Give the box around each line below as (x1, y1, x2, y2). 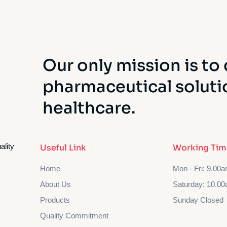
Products (40, 196, 70, 204)
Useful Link (40, 142, 87, 153)
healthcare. (43, 98, 136, 118)
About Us (40, 180, 71, 188)
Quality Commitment (40, 211, 109, 220)
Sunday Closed (172, 196, 223, 204)
